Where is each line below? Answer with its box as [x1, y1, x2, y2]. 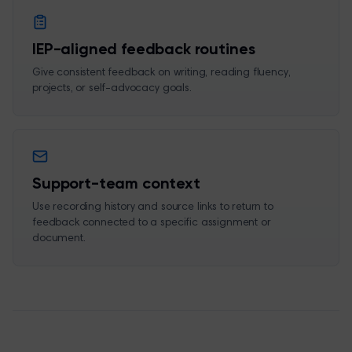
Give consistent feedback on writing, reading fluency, [32, 68, 291, 79]
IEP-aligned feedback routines [32, 42, 255, 58]
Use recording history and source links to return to [32, 202, 273, 213]
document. [32, 233, 86, 244]
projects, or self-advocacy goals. [32, 83, 192, 94]
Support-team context [32, 177, 200, 192]
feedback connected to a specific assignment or [32, 218, 271, 229]
